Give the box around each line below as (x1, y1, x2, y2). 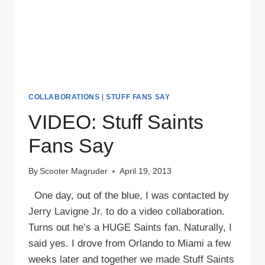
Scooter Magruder (40, 167, 108, 176)
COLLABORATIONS (28, 92, 100, 101)
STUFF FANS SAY (106, 92, 170, 101)
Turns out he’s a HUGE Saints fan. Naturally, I (28, 222, 232, 234)
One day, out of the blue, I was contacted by (28, 190, 229, 202)
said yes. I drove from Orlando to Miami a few (28, 238, 231, 250)
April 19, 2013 (119, 167, 172, 176)
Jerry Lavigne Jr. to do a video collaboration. (28, 206, 225, 218)
